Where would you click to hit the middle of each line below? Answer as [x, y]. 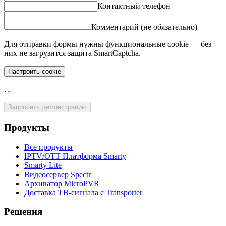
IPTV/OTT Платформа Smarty [75, 156]
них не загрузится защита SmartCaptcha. [72, 53]
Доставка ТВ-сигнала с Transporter [83, 192]
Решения [23, 212]
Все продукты [48, 147]
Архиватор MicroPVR [62, 183]
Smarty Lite [43, 165]
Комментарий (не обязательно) [144, 27]
